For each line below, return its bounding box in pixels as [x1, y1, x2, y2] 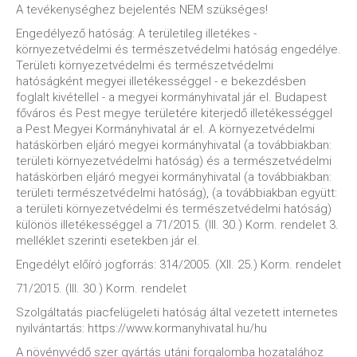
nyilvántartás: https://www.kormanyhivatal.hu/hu [16, 321, 267, 335]
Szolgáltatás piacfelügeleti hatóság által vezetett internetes [16, 305, 338, 320]
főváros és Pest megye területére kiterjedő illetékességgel [16, 106, 332, 120]
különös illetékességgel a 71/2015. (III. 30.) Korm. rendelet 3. [16, 218, 339, 232]
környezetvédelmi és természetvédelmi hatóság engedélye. [16, 42, 341, 57]
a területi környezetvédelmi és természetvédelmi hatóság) [16, 202, 331, 216]
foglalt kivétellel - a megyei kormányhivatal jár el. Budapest [16, 90, 327, 104]
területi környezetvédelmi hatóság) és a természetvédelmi [16, 154, 331, 168]
